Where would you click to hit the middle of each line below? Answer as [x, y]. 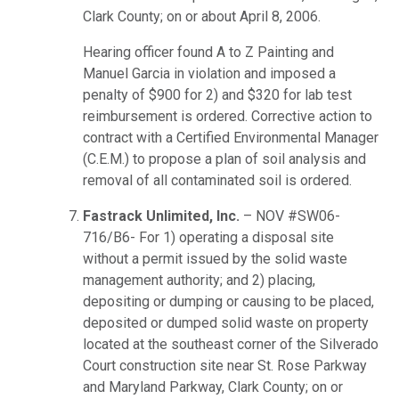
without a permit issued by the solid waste [215, 259]
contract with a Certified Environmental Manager [231, 138]
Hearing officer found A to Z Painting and [208, 53]
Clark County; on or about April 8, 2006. [202, 17]
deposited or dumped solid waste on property [226, 323]
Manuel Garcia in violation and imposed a [209, 74]
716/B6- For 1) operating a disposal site [208, 238]
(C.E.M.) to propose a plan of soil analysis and [224, 159]
